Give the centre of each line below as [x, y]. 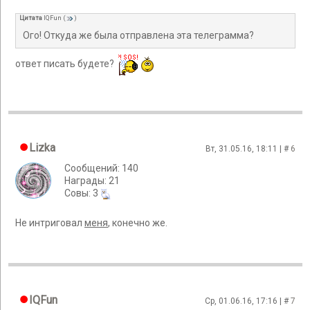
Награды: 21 [92, 181]
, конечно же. [138, 223]
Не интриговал [50, 223]
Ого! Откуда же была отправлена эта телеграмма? [138, 35]
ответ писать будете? [67, 64]
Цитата [31, 18]
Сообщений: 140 [101, 168]
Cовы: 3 [82, 193]
